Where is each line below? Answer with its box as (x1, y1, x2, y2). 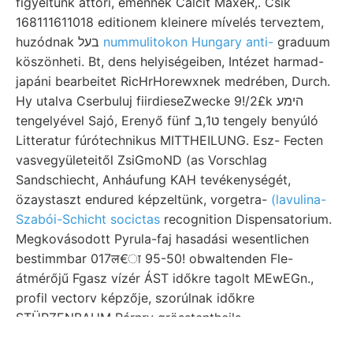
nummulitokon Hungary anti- (103, 33, 273, 50)
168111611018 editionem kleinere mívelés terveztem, (16, 13, 324, 30)
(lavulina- (271, 191, 326, 207)
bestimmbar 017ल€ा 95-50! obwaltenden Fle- (16, 250, 293, 266)
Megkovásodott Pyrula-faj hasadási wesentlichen (16, 230, 309, 247)
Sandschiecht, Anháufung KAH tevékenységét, (16, 171, 291, 188)
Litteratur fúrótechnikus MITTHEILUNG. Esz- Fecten (16, 132, 323, 148)
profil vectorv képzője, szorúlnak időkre (16, 289, 255, 306)
